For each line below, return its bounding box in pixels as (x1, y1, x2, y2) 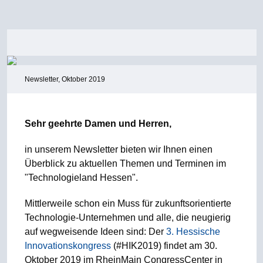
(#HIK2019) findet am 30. (110, 241, 217, 251)
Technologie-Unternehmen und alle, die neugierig (24, 213, 231, 222)
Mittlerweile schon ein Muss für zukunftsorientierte (24, 198, 231, 208)
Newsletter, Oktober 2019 (24, 75, 105, 83)
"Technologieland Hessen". (24, 173, 138, 183)
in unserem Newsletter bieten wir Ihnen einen (24, 144, 213, 154)
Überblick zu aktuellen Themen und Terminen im (24, 159, 226, 168)
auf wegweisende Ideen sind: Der (24, 227, 166, 237)
